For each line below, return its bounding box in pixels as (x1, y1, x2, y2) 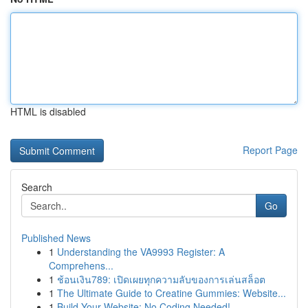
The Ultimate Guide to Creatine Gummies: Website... (57, 286, 286, 300)
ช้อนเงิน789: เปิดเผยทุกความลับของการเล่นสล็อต (57, 272, 265, 286)
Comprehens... (49, 258, 113, 272)
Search (21, 180, 52, 194)
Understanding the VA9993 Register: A (57, 245, 225, 258)
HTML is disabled (10, 104, 86, 118)
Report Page (243, 143, 298, 157)
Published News (21, 231, 91, 245)
